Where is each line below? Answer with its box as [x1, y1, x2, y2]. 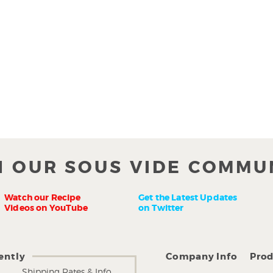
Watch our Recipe [4, 192, 81, 203]
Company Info [166, 250, 238, 263]
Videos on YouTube [4, 202, 90, 213]
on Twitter [138, 202, 186, 213]
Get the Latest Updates [138, 192, 238, 203]
